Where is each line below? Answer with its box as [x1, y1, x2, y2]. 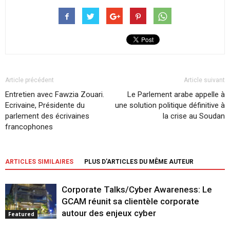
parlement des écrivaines [5, 111, 89, 121]
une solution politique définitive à [115, 100, 225, 110]
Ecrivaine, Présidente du [5, 100, 85, 110]
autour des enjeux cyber [62, 207, 156, 218]
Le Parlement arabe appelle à [127, 89, 225, 99]
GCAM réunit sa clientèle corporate [62, 196, 199, 206]
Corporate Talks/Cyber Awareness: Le [62, 184, 212, 195]
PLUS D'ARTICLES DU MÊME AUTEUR [84, 158, 194, 165]
